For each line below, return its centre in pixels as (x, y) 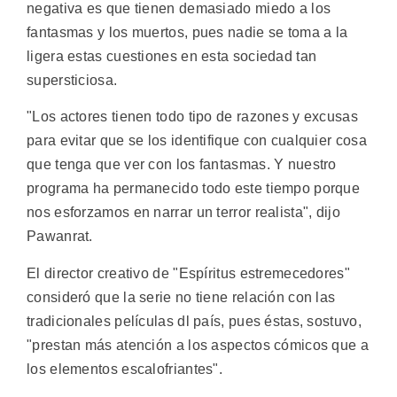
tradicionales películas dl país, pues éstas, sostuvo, (194, 321)
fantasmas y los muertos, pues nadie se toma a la (187, 33)
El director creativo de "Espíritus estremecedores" (188, 273)
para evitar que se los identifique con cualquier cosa (197, 141)
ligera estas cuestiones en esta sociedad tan (172, 57)
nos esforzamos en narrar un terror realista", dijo (183, 213)
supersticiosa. (72, 81)
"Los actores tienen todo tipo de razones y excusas (192, 117)
